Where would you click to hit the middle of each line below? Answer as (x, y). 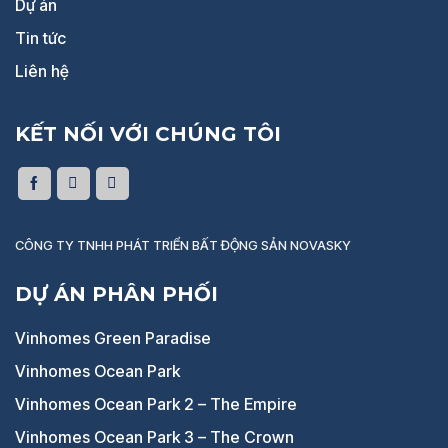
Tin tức (40, 38)
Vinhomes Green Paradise (113, 338)
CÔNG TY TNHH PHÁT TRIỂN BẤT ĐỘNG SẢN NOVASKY (183, 244)
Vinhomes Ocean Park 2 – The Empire (156, 404)
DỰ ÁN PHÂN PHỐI (116, 293)
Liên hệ (42, 71)
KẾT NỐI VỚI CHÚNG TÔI (148, 134)
